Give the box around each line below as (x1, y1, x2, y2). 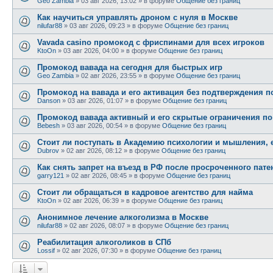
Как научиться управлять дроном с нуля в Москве (37, 12, 238, 22)
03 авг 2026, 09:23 (69, 21, 125, 29)
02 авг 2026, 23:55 (81, 71, 136, 79)
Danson (37, 96, 60, 104)
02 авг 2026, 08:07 (69, 221, 125, 229)
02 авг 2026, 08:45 (71, 171, 127, 179)
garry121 (37, 171, 64, 179)
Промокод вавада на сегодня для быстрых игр (37, 62, 222, 72)
